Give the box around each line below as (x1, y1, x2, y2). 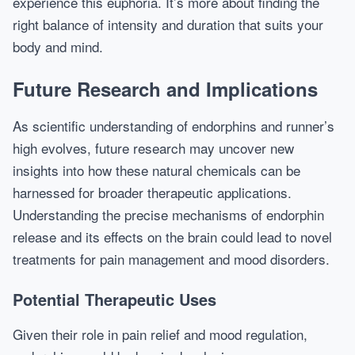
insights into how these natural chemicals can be (13, 160, 300, 180)
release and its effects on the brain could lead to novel (13, 227, 332, 246)
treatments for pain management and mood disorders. (13, 249, 330, 269)
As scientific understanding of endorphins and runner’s (13, 116, 334, 136)
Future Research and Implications (13, 75, 318, 102)
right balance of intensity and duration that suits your (13, 14, 323, 34)
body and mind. (13, 36, 103, 56)
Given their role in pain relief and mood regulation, (13, 324, 307, 344)
